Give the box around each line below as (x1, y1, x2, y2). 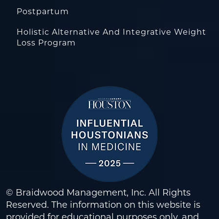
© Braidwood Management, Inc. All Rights (6, 187, 191, 198)
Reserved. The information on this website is (6, 199, 200, 210)
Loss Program (17, 38, 76, 47)
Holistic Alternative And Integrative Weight (17, 27, 206, 37)
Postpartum (17, 7, 69, 16)
